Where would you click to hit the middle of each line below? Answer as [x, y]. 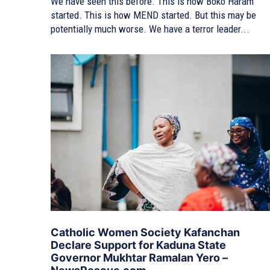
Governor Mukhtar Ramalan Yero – [139, 258]
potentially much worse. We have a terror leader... [150, 29]
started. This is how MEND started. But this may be [153, 15]
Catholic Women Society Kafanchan [145, 233]
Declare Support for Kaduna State [138, 245]
